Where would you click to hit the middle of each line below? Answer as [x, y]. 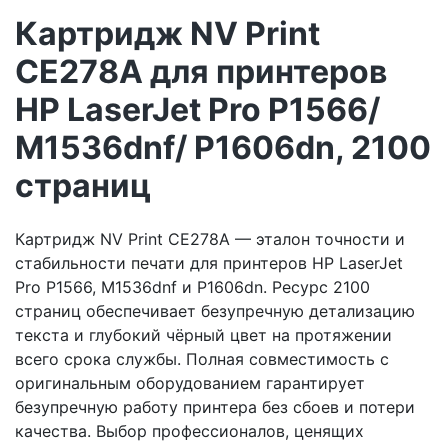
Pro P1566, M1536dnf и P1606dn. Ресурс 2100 [192, 286]
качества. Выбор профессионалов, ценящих [189, 430]
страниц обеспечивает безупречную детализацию [215, 310]
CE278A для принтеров [201, 72]
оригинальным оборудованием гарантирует [190, 382]
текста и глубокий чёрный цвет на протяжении [203, 334]
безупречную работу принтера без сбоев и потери [215, 406]
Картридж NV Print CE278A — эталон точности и [210, 238]
